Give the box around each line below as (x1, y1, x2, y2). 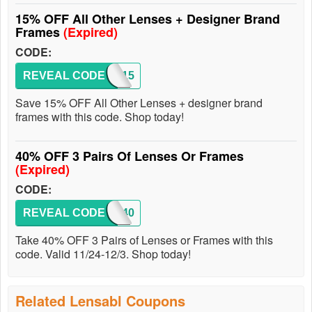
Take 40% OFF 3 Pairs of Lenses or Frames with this (15, 232, 273, 248)
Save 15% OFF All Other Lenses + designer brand (15, 95, 263, 111)
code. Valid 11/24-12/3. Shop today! (15, 246, 191, 262)
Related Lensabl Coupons (15, 290, 185, 311)
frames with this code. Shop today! (15, 109, 184, 125)
